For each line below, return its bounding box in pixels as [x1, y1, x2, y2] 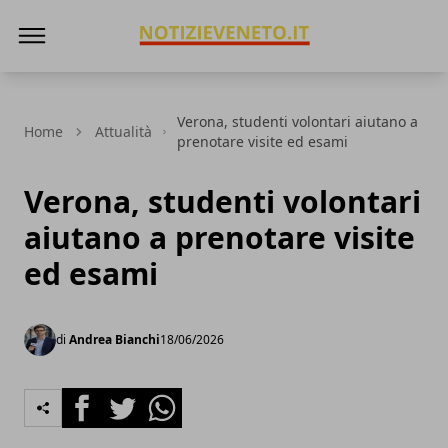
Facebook [61, 388, 134, 410]
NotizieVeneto [111, 64, 218, 86]
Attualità [95, 122, 152, 141]
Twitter [101, 388, 155, 410]
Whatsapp [141, 388, 218, 410]
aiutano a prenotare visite [24, 217, 415, 258]
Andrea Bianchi [69, 331, 160, 348]
